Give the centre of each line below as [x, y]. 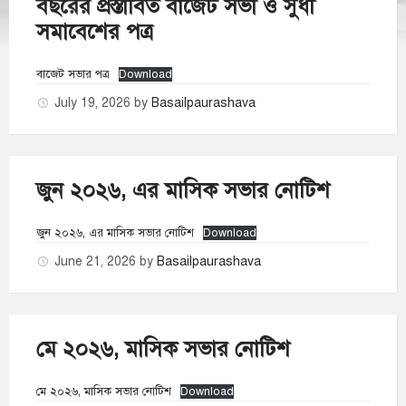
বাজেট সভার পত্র [73, 74]
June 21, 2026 [97, 261]
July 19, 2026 [94, 103]
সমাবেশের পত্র [95, 32]
